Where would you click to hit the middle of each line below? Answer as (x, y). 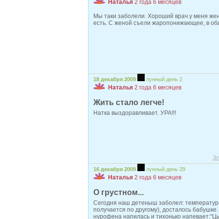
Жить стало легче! (129, 102)
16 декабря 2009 (115, 169)
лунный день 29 (166, 169)
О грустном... (119, 192)
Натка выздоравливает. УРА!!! (135, 113)
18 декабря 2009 (115, 79)
